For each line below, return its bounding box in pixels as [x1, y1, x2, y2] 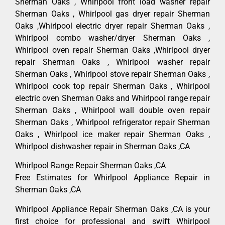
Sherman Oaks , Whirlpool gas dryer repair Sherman [15, 9, 210, 19]
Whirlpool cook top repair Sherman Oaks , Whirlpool [15, 81, 210, 91]
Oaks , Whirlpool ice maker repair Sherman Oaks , [15, 129, 210, 139]
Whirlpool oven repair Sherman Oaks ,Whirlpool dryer [15, 45, 210, 55]
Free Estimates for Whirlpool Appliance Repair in [15, 173, 210, 183]
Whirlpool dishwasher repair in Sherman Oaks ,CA [15, 141, 190, 151]
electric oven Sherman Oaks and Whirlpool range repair [15, 93, 210, 103]
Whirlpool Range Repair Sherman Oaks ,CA [15, 161, 166, 171]
